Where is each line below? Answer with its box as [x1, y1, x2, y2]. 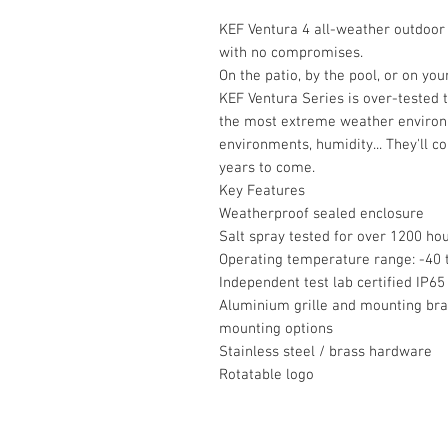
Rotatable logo [219, 366, 314, 384]
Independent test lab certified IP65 [219, 274, 445, 292]
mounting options [219, 320, 333, 338]
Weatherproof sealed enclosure [219, 205, 424, 223]
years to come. [219, 159, 315, 177]
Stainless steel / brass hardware [219, 343, 432, 361]
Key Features [219, 182, 305, 200]
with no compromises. [219, 44, 363, 62]
